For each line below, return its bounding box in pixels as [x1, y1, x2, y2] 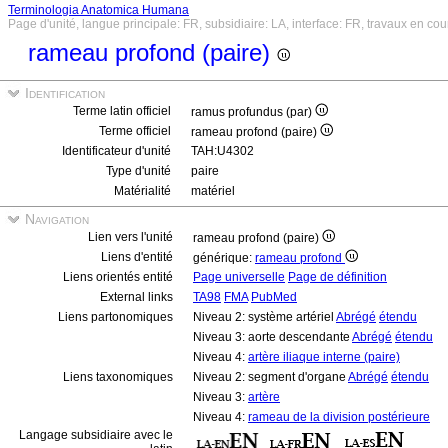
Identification [21, 85, 105, 101]
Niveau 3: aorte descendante [193, 330, 352, 344]
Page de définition [288, 270, 387, 284]
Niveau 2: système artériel [193, 310, 336, 324]
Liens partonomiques [58, 310, 173, 324]
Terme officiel [99, 124, 171, 138]
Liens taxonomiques [63, 370, 173, 384]
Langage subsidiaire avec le [19, 428, 173, 442]
